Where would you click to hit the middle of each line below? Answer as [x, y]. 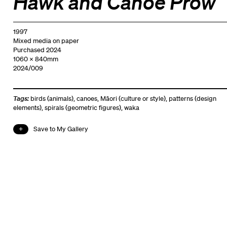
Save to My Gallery [61, 129]
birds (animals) [52, 98]
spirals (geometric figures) [83, 107]
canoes [87, 98]
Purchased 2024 [37, 50]
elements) [27, 107]
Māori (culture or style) [133, 98]
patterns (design [192, 98]
